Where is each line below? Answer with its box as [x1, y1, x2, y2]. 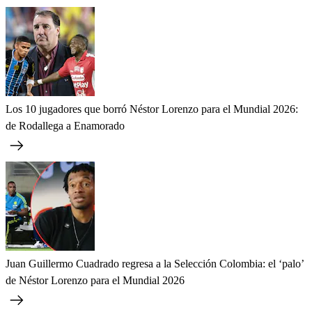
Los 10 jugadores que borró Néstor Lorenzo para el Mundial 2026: [6, 103, 298, 116]
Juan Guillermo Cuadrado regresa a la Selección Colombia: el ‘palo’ [6, 258, 304, 270]
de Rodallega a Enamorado [6, 120, 125, 132]
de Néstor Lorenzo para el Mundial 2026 [6, 274, 185, 287]
